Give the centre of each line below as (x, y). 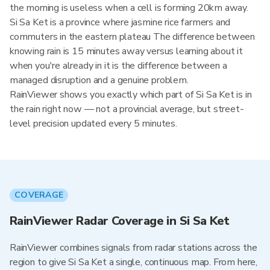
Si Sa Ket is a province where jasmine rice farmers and (120, 22)
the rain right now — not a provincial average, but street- (127, 109)
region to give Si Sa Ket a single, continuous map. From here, (134, 262)
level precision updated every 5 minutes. (93, 124)
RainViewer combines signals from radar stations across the (133, 248)
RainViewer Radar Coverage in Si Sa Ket (120, 221)
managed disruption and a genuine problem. (99, 80)
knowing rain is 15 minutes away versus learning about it (126, 51)
